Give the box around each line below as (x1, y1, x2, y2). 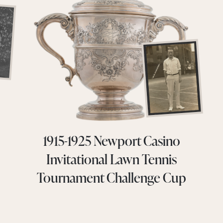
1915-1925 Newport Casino (42, 131, 180, 150)
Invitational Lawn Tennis (46, 149, 177, 168)
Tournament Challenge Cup (36, 168, 186, 187)
